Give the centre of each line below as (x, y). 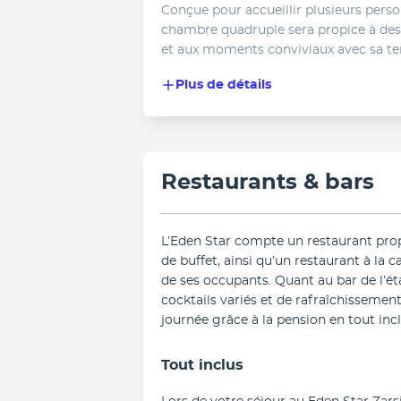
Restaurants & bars (268, 183)
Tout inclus (202, 365)
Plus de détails (223, 85)
